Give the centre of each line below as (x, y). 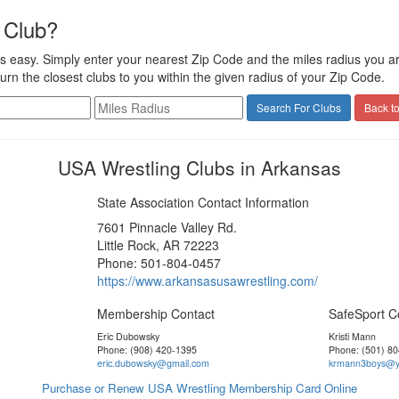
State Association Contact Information (203, 202)
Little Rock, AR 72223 (158, 245)
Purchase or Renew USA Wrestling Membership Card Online (199, 388)
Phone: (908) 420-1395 (147, 350)
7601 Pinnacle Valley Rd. (167, 227)
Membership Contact (155, 313)
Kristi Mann (352, 336)
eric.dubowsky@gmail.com (153, 363)
